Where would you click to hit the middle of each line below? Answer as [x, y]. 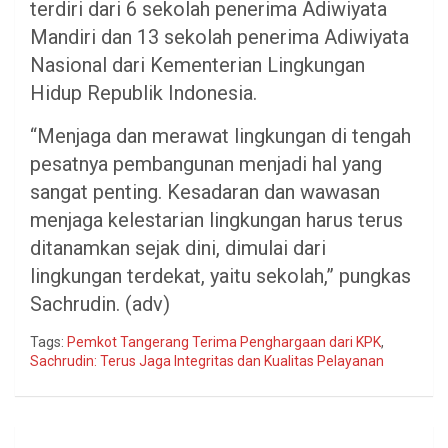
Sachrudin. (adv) [100, 304]
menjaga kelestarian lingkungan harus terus [216, 220]
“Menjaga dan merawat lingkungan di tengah [220, 136]
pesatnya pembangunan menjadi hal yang [206, 164]
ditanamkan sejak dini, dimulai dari [178, 248]
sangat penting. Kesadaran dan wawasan [205, 192]
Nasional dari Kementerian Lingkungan [197, 65]
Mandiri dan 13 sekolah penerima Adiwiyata [219, 37]
